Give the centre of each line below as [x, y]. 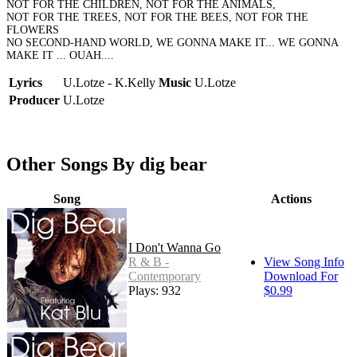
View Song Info [304, 262]
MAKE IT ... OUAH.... [60, 56]
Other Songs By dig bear [107, 165]
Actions [291, 199]
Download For [301, 277]
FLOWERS [33, 30]
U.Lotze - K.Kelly [109, 83]
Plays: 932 [155, 291]
